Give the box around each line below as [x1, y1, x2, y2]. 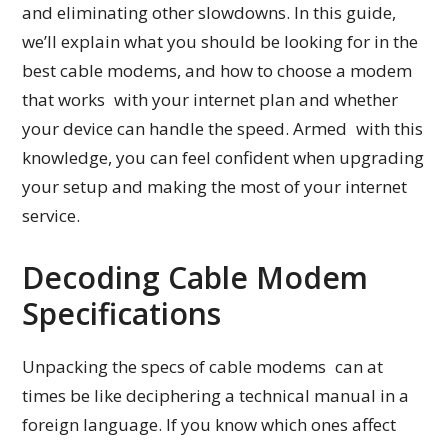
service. [22, 204, 81, 228]
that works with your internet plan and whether [22, 88, 399, 112]
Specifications [22, 293, 222, 335]
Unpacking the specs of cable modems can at [22, 355, 384, 379]
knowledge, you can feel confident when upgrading [22, 146, 425, 170]
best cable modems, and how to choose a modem [22, 59, 413, 83]
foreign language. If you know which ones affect [22, 413, 397, 437]
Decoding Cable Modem [22, 257, 369, 299]
